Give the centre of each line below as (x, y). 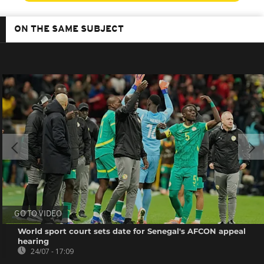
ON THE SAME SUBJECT (69, 30)
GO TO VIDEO (38, 214)
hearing (34, 241)
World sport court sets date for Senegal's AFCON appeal (132, 231)
